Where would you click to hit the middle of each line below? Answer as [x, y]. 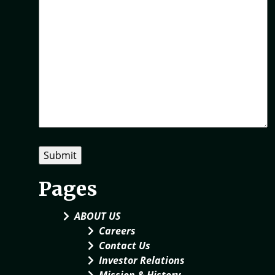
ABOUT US [97, 216]
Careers [117, 231]
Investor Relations [142, 260]
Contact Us [125, 246]
